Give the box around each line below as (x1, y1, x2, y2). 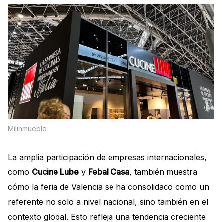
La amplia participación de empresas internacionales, (8, 152, 207, 163)
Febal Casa (88, 167, 129, 177)
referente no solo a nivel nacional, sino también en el (8, 197, 208, 207)
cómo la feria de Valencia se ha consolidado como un (8, 182, 209, 192)
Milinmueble (8, 124, 47, 133)
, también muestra (129, 167, 197, 177)
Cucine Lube (32, 167, 79, 177)
